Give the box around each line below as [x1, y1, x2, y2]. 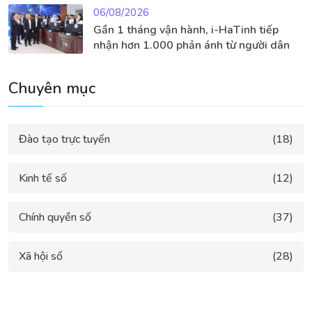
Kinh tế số [19, 171, 67, 187]
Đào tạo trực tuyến [19, 132, 110, 148]
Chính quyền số [19, 210, 91, 226]
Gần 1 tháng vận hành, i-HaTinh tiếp [93, 22, 279, 38]
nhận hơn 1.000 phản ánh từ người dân [93, 38, 290, 54]
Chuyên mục [8, 78, 95, 100]
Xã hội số [19, 249, 63, 265]
